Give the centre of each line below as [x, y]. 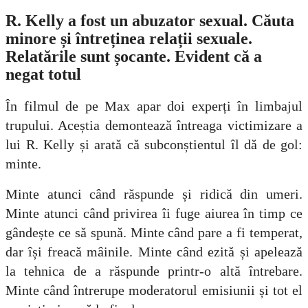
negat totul [43, 75]
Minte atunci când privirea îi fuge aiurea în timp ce [154, 213]
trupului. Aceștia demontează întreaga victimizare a [154, 125]
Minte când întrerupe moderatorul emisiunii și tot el [154, 290]
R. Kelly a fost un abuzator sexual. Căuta [150, 21]
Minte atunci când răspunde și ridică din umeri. [154, 194]
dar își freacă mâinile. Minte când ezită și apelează [154, 252]
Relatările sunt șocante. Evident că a [134, 57]
